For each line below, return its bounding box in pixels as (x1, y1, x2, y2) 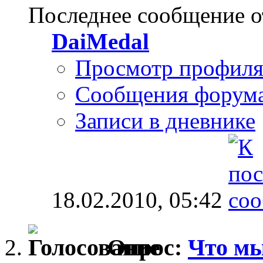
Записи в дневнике (75, 108, 255, 134)
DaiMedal (52, 29, 149, 55)
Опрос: (107, 234, 188, 261)
